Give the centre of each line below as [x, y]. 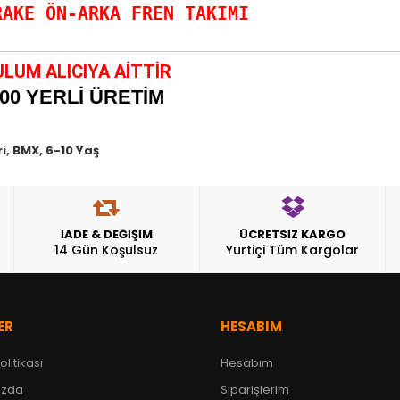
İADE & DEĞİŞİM [106, 235]
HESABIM [251, 327]
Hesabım [246, 363]
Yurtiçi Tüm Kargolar [293, 250]
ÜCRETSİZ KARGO [293, 235]
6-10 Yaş [72, 151]
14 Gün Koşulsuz [107, 250]
